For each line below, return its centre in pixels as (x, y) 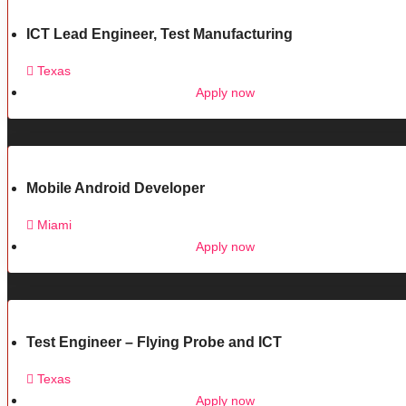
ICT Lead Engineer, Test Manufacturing (159, 34)
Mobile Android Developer (116, 188)
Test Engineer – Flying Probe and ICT (154, 342)
